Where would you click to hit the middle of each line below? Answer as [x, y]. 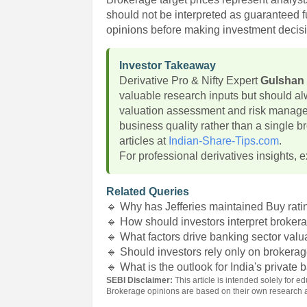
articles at [144, 141]
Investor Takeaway [168, 65]
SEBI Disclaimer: [140, 280]
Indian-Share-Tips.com [224, 141]
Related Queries [148, 192]
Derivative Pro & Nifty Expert [190, 81]
